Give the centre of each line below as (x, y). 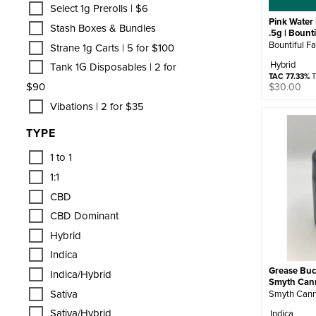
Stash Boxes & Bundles (103, 28)
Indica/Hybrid (81, 274)
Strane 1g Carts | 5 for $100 (112, 47)
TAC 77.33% (289, 76)
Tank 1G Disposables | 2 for (113, 67)
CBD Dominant (84, 216)
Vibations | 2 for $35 (97, 106)
